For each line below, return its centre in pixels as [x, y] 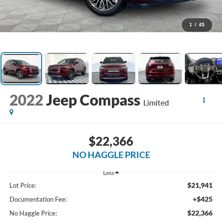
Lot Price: [23, 186]
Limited [156, 103]
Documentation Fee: [38, 199]
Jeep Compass [93, 100]
